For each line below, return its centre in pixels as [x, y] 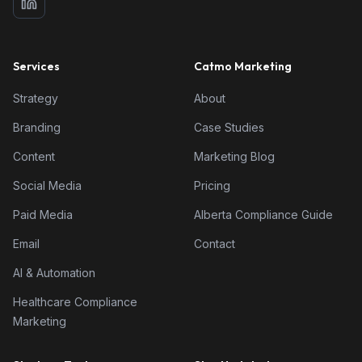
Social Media [47, 185]
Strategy [36, 98]
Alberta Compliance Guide [263, 215]
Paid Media [43, 215]
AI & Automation [54, 273]
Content [34, 156]
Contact [215, 244]
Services [36, 66]
